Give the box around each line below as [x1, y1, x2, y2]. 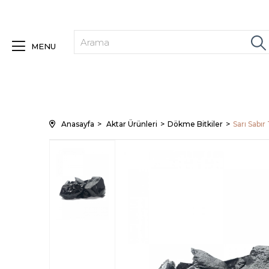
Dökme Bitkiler [168, 119, 223, 128]
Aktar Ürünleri [106, 119, 157, 128]
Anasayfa [61, 119, 94, 128]
